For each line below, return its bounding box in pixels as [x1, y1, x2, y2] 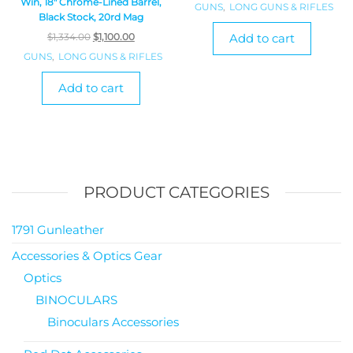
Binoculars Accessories [47, 314, 179, 329]
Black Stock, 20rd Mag [38, 10, 143, 23]
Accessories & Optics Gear [12, 247, 162, 263]
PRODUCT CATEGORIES [84, 182, 269, 202]
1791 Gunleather [12, 221, 104, 237]
